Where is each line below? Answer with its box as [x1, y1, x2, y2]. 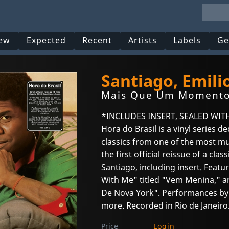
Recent [82, 35, 112, 47]
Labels [173, 35, 201, 47]
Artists [128, 35, 157, 47]
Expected [27, 35, 66, 47]
